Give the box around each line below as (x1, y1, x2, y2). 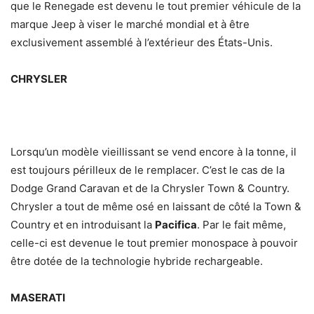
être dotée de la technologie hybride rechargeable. (11, 254, 263, 268)
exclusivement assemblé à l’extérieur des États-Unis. (11, 36, 273, 50)
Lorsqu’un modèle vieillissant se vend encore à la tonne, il (11, 145, 296, 159)
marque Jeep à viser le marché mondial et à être (11, 18, 250, 32)
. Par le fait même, (197, 218, 286, 232)
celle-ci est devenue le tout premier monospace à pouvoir (11, 236, 298, 250)
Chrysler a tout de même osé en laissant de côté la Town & (11, 200, 301, 214)
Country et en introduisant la (11, 218, 155, 232)
